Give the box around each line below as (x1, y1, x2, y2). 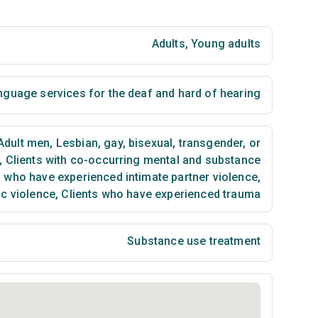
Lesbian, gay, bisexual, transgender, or (53, 136, 261, 150)
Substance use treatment (127, 234, 261, 248)
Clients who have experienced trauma (58, 187, 261, 201)
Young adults (187, 37, 261, 50)
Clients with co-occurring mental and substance (2, 153, 261, 167)
